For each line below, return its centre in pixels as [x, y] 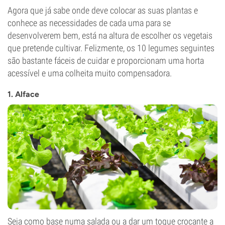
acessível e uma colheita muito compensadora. [90, 73]
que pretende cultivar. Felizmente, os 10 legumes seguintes [111, 48]
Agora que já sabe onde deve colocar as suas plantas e [103, 10]
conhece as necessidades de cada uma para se [89, 23]
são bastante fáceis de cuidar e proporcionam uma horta [106, 61]
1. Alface [23, 94]
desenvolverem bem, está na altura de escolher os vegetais [110, 35]
